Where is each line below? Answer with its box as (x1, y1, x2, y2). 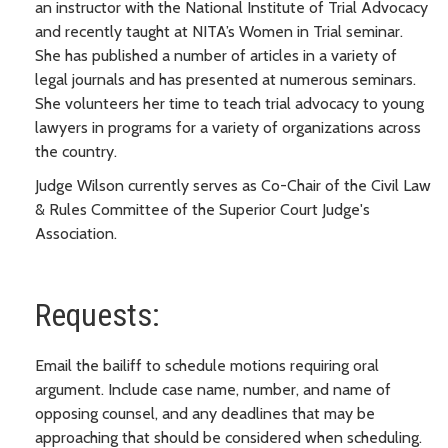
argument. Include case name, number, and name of (35, 379, 391, 399)
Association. (35, 223, 117, 243)
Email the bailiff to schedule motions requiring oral (35, 355, 379, 375)
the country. (35, 141, 117, 161)
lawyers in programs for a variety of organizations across (35, 117, 421, 137)
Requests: (35, 295, 160, 334)
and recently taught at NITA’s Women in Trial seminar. (35, 21, 407, 41)
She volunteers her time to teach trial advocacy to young (35, 93, 424, 113)
